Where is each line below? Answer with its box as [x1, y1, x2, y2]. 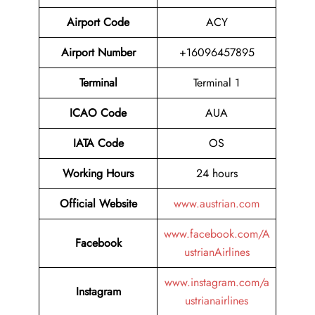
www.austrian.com [174, 195, 259, 212]
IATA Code [72, 135, 124, 152]
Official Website [59, 195, 137, 212]
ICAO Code [70, 105, 127, 122]
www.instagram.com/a [164, 274, 269, 291]
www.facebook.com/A [163, 226, 270, 243]
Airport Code [67, 14, 129, 31]
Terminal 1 [193, 75, 240, 91]
